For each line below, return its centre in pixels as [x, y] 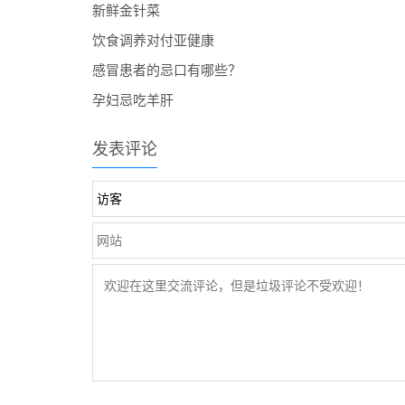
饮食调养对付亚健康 [153, 40]
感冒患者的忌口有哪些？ [167, 70]
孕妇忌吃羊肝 [133, 100]
